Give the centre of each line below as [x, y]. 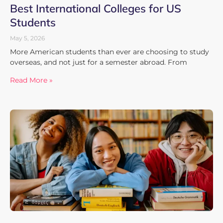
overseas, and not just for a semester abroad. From [99, 62]
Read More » [31, 80]
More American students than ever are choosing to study [110, 52]
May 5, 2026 [27, 38]
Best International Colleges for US [96, 8]
